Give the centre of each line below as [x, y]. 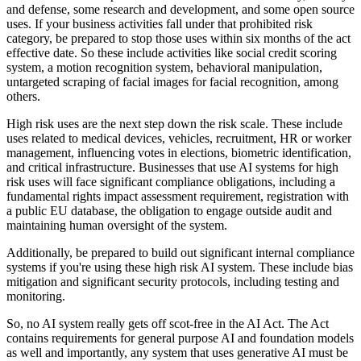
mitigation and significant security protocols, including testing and [173, 281]
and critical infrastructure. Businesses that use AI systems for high [172, 167]
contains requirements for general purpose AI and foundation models [180, 338]
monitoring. [36, 296]
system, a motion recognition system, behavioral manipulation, [164, 67]
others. [23, 96]
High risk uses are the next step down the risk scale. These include [174, 123]
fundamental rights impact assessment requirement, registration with [178, 196]
